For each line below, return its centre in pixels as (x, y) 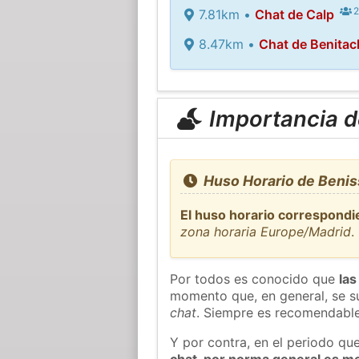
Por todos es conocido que (255, 278)
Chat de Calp (294, 14)
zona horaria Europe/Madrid (266, 231)
